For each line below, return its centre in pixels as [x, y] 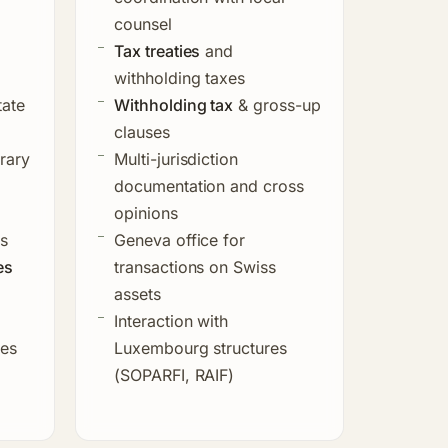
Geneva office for [180, 239]
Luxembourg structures [200, 347]
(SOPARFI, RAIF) [174, 374]
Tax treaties [157, 50]
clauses [142, 131]
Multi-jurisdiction [176, 158]
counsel [143, 23]
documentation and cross [209, 185]
